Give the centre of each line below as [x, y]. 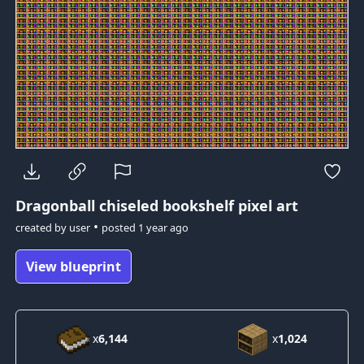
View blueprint [73, 266]
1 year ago [163, 227]
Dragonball [57, 205]
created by [42, 227]
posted [119, 227]
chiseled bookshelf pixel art [198, 205]
